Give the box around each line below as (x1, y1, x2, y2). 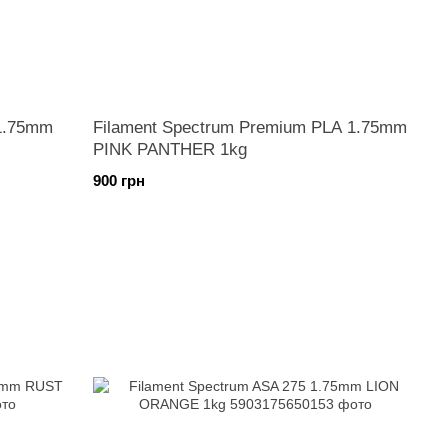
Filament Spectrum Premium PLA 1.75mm (93, 118, 408, 137)
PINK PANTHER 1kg (93, 140, 248, 159)
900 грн (93, 172, 146, 189)
